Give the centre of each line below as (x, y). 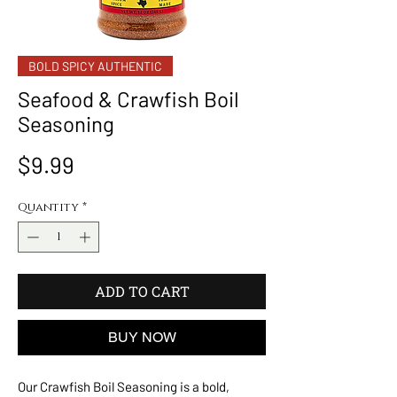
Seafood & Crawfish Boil (128, 98)
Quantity (48, 207)
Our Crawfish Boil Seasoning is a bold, (124, 387)
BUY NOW (142, 338)
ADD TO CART (142, 292)
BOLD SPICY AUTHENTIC (95, 66)
